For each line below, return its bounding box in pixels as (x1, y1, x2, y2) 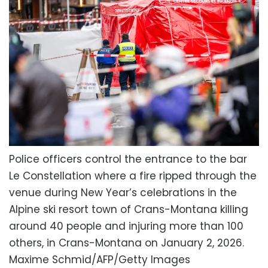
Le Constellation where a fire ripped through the (9, 168, 257, 183)
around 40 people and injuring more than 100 (9, 218, 243, 233)
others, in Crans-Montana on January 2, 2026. (9, 235, 244, 250)
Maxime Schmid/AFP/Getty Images (9, 252, 190, 267)
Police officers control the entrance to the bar (9, 151, 247, 166)
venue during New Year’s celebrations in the (9, 185, 237, 200)
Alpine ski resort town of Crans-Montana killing (9, 202, 248, 217)
